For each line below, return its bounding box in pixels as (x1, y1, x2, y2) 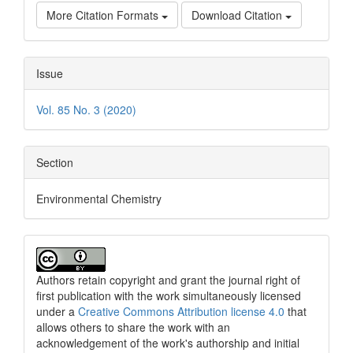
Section (36, 154, 73, 171)
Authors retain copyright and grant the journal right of (36, 272, 300, 288)
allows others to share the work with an (36, 319, 230, 336)
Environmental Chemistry (36, 191, 162, 207)
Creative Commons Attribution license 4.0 (75, 303, 284, 320)
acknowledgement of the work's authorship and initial (36, 335, 299, 351)
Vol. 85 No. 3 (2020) (36, 102, 136, 118)
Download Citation (191, 7, 285, 24)
